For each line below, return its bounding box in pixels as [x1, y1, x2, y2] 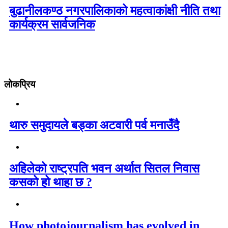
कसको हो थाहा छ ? [9, 176, 92, 189]
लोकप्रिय [4, 78, 36, 90]
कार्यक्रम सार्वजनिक [9, 17, 95, 31]
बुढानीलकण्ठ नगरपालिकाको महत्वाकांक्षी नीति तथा [9, 4, 220, 17]
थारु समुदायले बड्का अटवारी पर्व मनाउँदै [9, 119, 179, 132]
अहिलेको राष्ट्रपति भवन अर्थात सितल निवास [9, 162, 199, 176]
